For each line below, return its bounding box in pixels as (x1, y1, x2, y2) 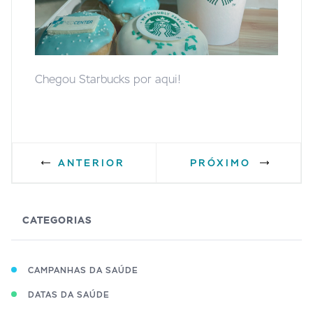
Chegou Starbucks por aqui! (35, 72, 181, 87)
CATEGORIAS (22, 214, 92, 226)
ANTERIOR (57, 156, 125, 169)
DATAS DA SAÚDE (28, 289, 110, 300)
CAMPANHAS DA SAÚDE (28, 265, 138, 276)
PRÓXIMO (190, 156, 251, 169)
